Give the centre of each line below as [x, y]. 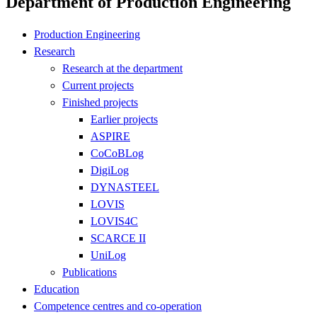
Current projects [98, 85]
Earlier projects [124, 119]
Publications [90, 272]
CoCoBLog [117, 153]
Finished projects [100, 102]
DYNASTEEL [125, 187]
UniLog [108, 255]
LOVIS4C [114, 221]
